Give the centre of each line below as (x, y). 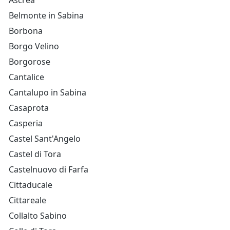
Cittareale (27, 200)
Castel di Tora (35, 154)
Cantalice (26, 77)
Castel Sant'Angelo (45, 139)
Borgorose (30, 62)
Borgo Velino (34, 46)
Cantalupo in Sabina (47, 92)
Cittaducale (31, 185)
